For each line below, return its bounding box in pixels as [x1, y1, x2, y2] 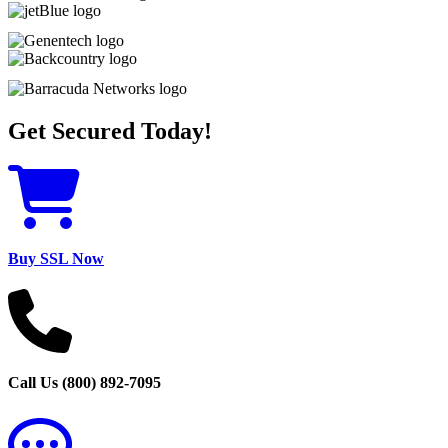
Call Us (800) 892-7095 [8, 374, 161, 392]
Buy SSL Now [8, 249, 104, 267]
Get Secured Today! [8, 117, 212, 144]
